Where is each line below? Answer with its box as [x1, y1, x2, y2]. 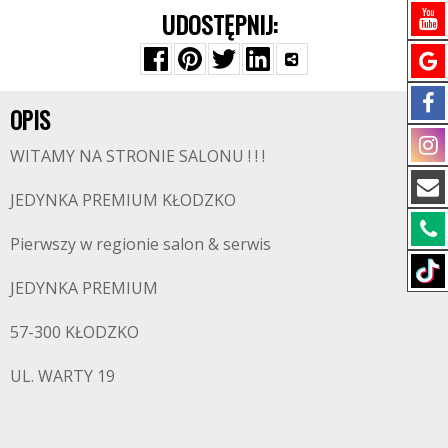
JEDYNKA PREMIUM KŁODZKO [10, 188, 236, 211]
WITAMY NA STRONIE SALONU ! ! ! [10, 144, 265, 167]
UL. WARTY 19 [10, 364, 115, 387]
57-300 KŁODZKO [10, 320, 139, 343]
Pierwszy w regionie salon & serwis [10, 232, 271, 255]
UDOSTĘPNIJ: [161, 5, 277, 42]
